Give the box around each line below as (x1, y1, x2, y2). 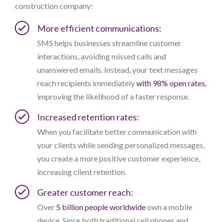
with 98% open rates (136, 78, 205, 88)
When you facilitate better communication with (37, 127, 197, 137)
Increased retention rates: (37, 111, 139, 123)
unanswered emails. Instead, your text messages (37, 65, 198, 75)
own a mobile (147, 202, 192, 212)
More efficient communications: (37, 23, 162, 34)
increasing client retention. (37, 167, 126, 177)
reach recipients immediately (37, 78, 135, 88)
